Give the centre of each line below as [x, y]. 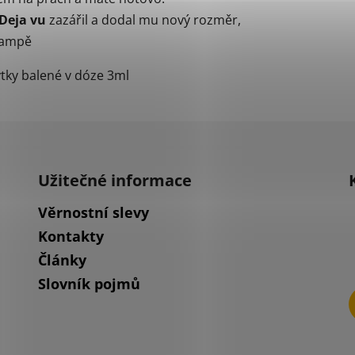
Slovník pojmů [89, 284]
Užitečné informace [115, 181]
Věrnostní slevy [93, 213]
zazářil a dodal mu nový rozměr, [143, 20]
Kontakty [71, 237]
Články [62, 260]
